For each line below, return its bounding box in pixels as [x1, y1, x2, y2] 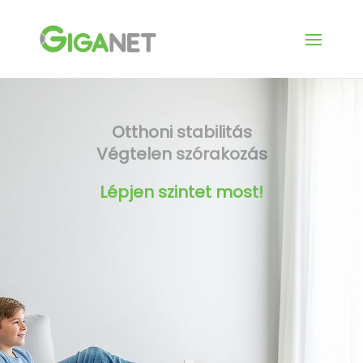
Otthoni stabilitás [111, 120, 252, 143]
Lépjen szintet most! [100, 180, 263, 203]
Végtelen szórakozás [96, 142, 267, 165]
